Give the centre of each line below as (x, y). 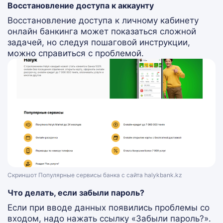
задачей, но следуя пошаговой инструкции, (99, 43)
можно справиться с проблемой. (76, 54)
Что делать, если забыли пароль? (76, 193)
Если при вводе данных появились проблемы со (109, 208)
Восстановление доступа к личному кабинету (103, 21)
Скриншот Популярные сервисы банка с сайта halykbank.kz (95, 175)
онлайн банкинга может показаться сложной (102, 32)
